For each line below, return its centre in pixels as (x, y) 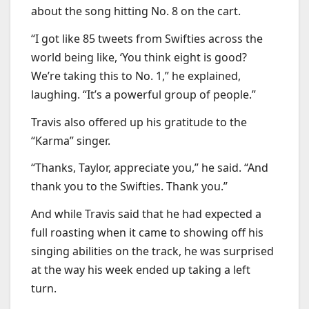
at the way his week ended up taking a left (141, 270)
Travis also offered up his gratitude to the (139, 122)
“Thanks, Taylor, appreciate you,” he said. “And (150, 168)
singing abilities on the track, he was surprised (152, 251)
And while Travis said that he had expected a (146, 214)
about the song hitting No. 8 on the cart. (137, 11)
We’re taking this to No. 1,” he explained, (136, 76)
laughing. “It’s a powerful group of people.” (145, 94)
